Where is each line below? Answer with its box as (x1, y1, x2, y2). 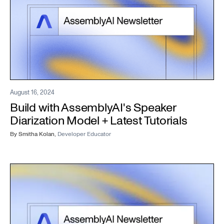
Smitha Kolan (18, 129, 54, 138)
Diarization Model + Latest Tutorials (10, 112, 187, 129)
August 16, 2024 (10, 87, 54, 97)
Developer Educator (57, 129, 111, 138)
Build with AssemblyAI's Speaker (10, 99, 176, 116)
